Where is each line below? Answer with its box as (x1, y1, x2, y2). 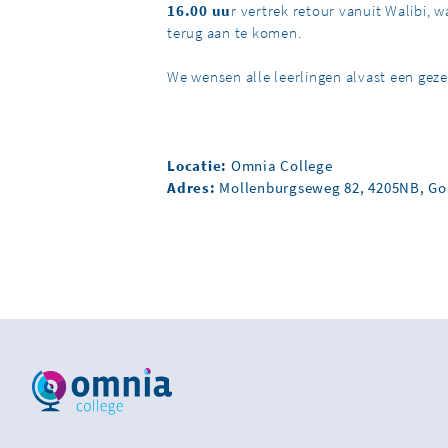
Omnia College (227, 156, 333, 177)
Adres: (167, 178, 216, 199)
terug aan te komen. (167, 22, 302, 43)
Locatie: (167, 156, 228, 177)
